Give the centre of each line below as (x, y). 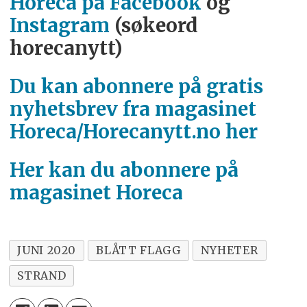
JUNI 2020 (47, 250)
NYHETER (229, 250)
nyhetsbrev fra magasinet (133, 109)
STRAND (42, 276)
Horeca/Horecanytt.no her (133, 132)
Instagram (59, 25)
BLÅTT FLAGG (138, 250)
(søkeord (153, 25)
